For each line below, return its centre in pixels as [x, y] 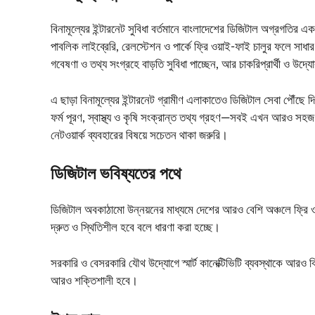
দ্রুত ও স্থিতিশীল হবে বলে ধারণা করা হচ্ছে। [135, 228]
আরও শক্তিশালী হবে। [94, 281]
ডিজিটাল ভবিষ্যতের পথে [116, 175]
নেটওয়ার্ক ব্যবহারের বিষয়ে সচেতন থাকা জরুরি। [139, 135]
